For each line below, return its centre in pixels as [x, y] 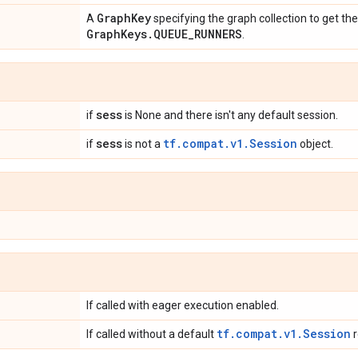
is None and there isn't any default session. [230, 115]
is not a [143, 144]
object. [315, 144]
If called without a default [151, 334]
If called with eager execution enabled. [183, 305]
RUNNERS [218, 34]
